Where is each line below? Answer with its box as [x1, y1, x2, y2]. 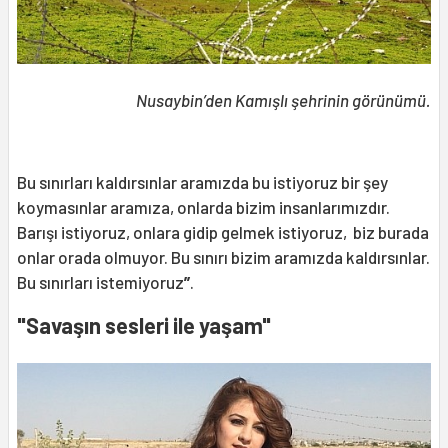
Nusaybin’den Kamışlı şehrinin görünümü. [136, 89, 431, 110]
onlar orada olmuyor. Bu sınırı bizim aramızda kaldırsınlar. [17, 246, 430, 267]
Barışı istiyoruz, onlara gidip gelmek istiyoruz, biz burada [17, 221, 429, 242]
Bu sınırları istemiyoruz [17, 271, 184, 292]
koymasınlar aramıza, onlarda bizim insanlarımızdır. [17, 196, 390, 217]
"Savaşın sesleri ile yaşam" [17, 311, 271, 338]
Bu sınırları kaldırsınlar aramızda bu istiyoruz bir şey [17, 171, 388, 192]
